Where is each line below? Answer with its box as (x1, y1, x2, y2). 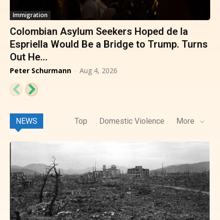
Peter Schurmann (10, 66, 71, 76)
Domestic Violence (99, 116, 165, 126)
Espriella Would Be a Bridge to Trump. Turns (10, 38, 208, 51)
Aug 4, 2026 (80, 66, 117, 76)
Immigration (13, 11, 48, 20)
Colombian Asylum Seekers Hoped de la (10, 26, 188, 38)
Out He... (10, 51, 48, 63)
